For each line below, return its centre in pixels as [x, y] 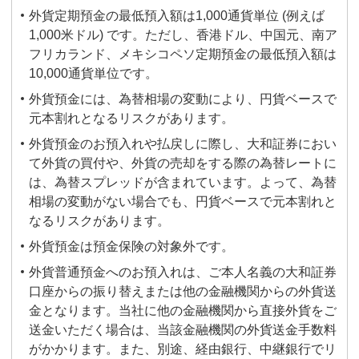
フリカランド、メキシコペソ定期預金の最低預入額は [183, 54]
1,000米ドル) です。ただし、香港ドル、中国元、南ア [183, 35]
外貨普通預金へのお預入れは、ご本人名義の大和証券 [183, 272]
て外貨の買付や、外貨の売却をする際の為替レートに [183, 163]
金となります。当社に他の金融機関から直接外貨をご [183, 311]
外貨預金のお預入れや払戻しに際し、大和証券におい [183, 144]
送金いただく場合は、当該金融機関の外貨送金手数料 [183, 330]
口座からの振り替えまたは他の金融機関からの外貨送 [183, 291]
